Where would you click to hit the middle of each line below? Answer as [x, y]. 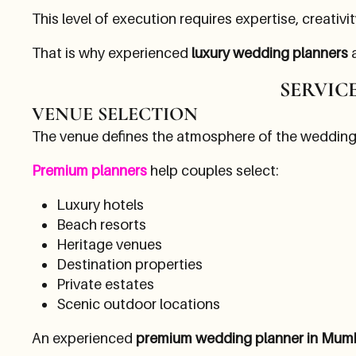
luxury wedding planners [270, 52]
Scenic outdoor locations [138, 304]
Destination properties [129, 264]
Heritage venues [109, 244]
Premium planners [89, 170]
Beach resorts [101, 224]
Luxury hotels [100, 204]
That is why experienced [112, 52]
